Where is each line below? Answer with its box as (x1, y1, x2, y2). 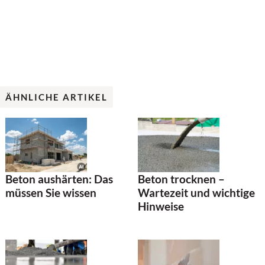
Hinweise (138, 199, 184, 213)
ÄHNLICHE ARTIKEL (5, 92, 108, 103)
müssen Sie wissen (5, 185, 96, 199)
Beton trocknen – (138, 172, 225, 186)
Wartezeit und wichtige (138, 185, 255, 199)
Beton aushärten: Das (5, 172, 113, 186)
